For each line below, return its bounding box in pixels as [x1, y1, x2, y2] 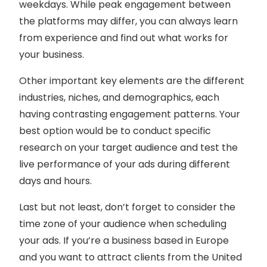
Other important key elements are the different [19, 73, 244, 88]
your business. [19, 47, 84, 61]
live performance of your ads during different [19, 157, 230, 171]
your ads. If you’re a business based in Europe [19, 233, 229, 247]
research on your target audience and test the [19, 140, 238, 154]
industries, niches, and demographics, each [19, 90, 219, 104]
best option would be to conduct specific [19, 123, 211, 138]
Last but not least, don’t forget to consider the [19, 200, 235, 214]
